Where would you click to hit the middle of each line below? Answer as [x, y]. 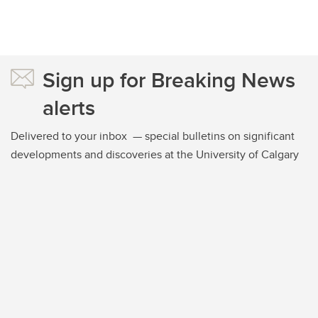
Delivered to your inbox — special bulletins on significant [153, 136]
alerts [69, 108]
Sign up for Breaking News [169, 80]
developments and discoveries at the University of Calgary [155, 154]
